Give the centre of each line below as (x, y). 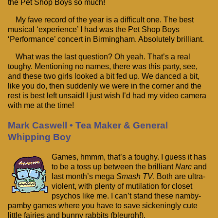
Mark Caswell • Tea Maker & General (88, 125)
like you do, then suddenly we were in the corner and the (105, 86)
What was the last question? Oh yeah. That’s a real (103, 57)
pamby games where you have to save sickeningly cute (103, 205)
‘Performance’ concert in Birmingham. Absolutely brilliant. (106, 39)
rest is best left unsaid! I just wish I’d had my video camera (107, 96)
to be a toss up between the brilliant (113, 166)
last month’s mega (84, 176)
